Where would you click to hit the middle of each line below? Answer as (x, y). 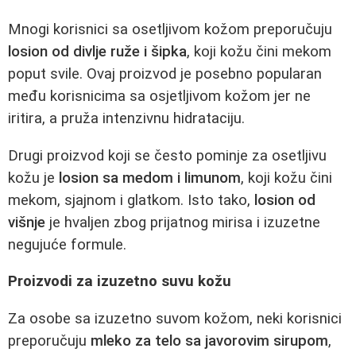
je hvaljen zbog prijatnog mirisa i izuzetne (183, 222)
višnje (27, 222)
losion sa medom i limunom (150, 178)
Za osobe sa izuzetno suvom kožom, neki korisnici (175, 318)
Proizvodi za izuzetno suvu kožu (120, 282)
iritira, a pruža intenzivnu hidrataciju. (126, 118)
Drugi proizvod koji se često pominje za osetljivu (167, 155)
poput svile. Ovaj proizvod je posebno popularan (165, 74)
